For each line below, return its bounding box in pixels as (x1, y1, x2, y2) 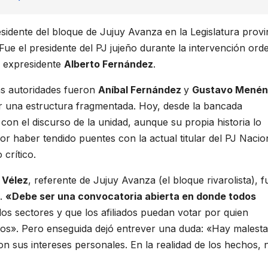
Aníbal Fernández (98, 84, 184, 96)
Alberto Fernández (64, 58, 153, 71)
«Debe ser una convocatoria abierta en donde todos (5, 190, 256, 203)
